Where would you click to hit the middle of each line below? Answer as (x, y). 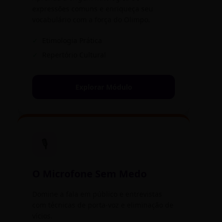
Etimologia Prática (72, 41)
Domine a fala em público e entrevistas (97, 194)
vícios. (42, 216)
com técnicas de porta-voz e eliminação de (103, 205)
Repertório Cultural (74, 55)
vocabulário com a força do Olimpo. (91, 20)
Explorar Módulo (104, 87)
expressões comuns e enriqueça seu (93, 9)
